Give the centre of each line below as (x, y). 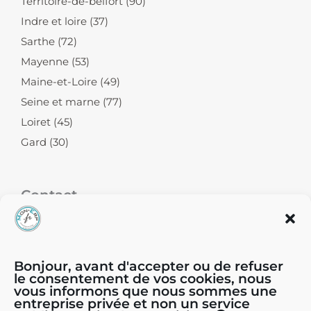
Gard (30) (45, 142)
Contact (49, 195)
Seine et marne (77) (72, 102)
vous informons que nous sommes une (145, 292)
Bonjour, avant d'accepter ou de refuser (149, 267)
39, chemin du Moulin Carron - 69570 (166, 236)
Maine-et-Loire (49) (70, 82)
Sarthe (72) (49, 41)
